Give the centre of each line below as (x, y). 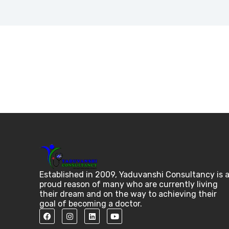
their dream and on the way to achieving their (128, 194)
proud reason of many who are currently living (129, 184)
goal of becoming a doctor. (91, 204)
